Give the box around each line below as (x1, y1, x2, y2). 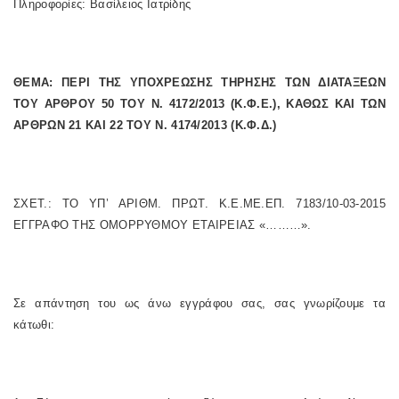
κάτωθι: (13, 318, 55, 331)
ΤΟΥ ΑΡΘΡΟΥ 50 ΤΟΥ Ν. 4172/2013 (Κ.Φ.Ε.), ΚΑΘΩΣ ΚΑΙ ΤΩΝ (13, 97, 386, 110)
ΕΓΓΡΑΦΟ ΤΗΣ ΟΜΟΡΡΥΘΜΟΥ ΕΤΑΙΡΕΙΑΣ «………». (13, 218, 312, 232)
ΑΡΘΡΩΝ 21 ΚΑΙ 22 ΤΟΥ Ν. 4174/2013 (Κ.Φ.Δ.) (13, 118, 277, 132)
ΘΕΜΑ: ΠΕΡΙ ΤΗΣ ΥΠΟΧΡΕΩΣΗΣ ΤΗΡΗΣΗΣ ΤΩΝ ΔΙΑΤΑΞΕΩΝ (13, 76, 386, 89)
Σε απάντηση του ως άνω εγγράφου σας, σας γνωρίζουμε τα (13, 297, 386, 310)
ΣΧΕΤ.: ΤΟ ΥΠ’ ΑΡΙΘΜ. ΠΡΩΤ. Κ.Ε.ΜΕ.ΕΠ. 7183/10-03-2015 (13, 197, 386, 210)
